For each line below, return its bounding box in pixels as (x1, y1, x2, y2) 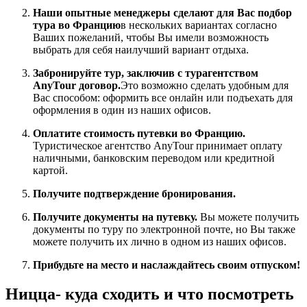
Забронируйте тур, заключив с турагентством (33, 66, 258, 79)
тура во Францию (33, 19, 121, 31)
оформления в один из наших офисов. (33, 103, 211, 116)
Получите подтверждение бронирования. (33, 187, 236, 199)
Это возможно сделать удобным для (121, 79, 288, 91)
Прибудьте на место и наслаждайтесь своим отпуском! (33, 258, 300, 271)
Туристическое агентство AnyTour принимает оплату (33, 139, 282, 151)
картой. (33, 164, 68, 176)
